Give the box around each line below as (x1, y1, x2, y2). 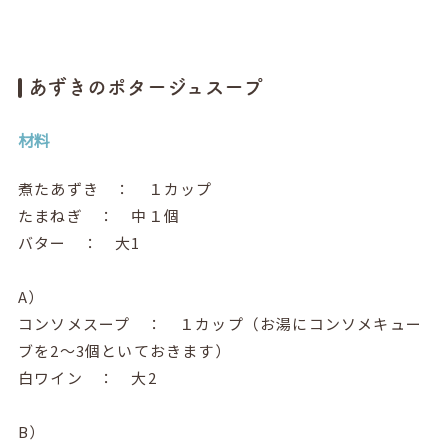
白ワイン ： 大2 (17, 367, 157, 389)
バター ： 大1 (17, 232, 141, 254)
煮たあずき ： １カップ (17, 178, 213, 200)
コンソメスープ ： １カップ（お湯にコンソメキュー (17, 313, 422, 335)
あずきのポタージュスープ (27, 76, 263, 97)
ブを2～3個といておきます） (17, 340, 231, 362)
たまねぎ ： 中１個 (17, 205, 180, 227)
